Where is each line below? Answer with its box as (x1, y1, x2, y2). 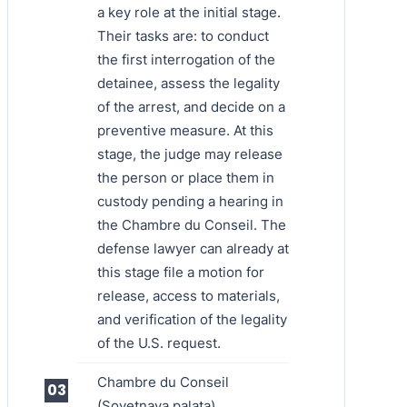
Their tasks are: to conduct (97, 26, 269, 45)
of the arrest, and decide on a (97, 97, 285, 115)
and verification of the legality (97, 310, 287, 328)
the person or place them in (97, 168, 274, 186)
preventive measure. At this (97, 121, 273, 139)
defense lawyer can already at (97, 239, 289, 257)
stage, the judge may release (97, 144, 283, 163)
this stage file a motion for (97, 263, 264, 281)
